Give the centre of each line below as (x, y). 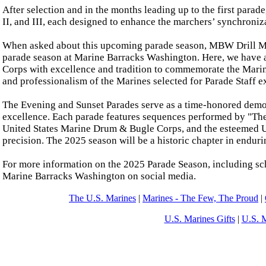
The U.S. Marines (102, 198)
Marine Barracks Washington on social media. (99, 176)
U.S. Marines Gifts (199, 218)
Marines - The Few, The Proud (200, 198)
